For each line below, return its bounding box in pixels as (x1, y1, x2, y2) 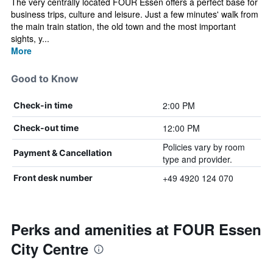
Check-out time (13, 122, 79, 133)
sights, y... (11, 32, 49, 44)
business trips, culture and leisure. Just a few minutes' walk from (11, 8, 258, 20)
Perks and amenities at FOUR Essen (11, 219, 261, 239)
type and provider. (162, 153, 232, 165)
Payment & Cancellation (13, 147, 112, 158)
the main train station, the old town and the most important (11, 20, 236, 32)
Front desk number (13, 172, 93, 183)
